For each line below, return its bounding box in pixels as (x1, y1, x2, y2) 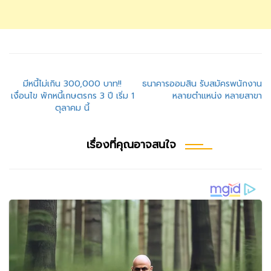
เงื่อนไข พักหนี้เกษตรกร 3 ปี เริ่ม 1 (10, 90, 134, 103)
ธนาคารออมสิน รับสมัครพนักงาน (142, 77, 262, 91)
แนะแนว (8, 73, 68, 102)
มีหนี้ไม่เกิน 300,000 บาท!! (23, 77, 122, 91)
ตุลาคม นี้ (55, 102, 90, 115)
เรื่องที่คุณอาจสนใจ (86, 136, 176, 154)
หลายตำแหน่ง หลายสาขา (172, 90, 262, 103)
